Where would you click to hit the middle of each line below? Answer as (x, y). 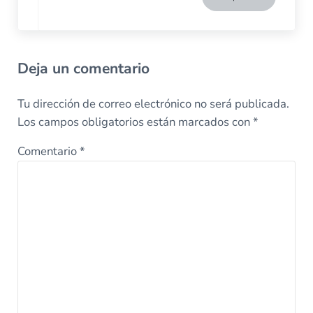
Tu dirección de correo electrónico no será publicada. (153, 103)
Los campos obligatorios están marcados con (135, 122)
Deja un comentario (83, 68)
